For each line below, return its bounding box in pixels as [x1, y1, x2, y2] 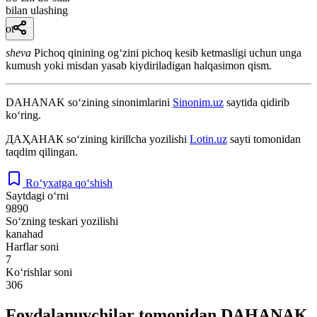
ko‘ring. [6, 108, 41, 121]
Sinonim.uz [173, 96, 224, 108]
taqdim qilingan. [6, 145, 78, 158]
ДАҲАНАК [6, 132, 64, 145]
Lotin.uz [190, 132, 227, 145]
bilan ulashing [6, 4, 68, 16]
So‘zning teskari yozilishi [6, 214, 118, 227]
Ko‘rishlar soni [6, 265, 72, 278]
